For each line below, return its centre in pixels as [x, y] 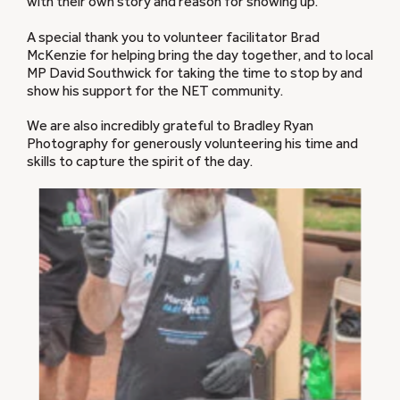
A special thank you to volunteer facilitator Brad [173, 37]
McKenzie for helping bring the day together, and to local [200, 55]
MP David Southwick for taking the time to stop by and [195, 73]
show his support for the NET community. [155, 91]
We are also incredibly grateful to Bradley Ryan [170, 125]
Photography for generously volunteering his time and [192, 143]
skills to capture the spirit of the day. [140, 161]
